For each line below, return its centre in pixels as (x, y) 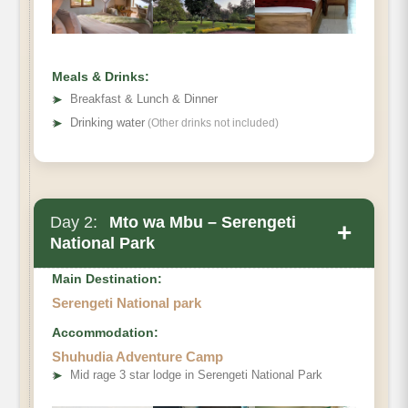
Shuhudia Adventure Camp (138, 356)
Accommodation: (105, 332)
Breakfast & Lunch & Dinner (144, 98)
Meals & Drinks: (101, 76)
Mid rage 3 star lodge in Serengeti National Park (196, 374)
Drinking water (107, 122)
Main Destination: (107, 278)
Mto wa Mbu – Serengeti (200, 222)
